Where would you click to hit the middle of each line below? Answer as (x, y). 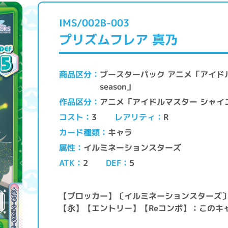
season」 (119, 86)
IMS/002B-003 (94, 23)
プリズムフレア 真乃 (118, 39)
